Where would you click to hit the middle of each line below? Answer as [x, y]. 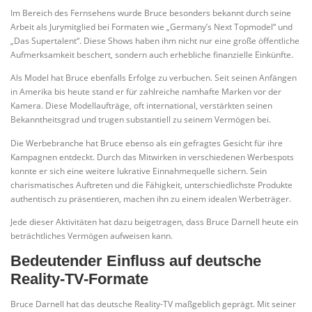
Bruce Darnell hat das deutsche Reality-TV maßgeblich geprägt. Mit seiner [153, 304]
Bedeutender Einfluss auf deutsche [136, 260]
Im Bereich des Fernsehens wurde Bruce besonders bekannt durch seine [151, 13]
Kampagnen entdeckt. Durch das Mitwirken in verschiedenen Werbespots [152, 157]
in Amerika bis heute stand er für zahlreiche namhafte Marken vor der [146, 92]
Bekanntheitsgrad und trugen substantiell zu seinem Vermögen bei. [141, 120]
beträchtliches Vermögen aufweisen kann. [92, 235]
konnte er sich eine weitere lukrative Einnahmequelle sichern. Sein [139, 171]
